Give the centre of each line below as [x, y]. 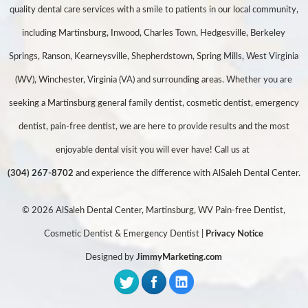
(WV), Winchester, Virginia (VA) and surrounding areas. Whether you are [154, 80]
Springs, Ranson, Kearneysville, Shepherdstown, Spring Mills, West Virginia [154, 57]
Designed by [111, 258]
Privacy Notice [235, 234]
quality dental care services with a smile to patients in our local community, [154, 10]
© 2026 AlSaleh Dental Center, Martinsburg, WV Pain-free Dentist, [154, 211]
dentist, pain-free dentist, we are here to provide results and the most [154, 127]
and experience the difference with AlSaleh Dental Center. [187, 174]
